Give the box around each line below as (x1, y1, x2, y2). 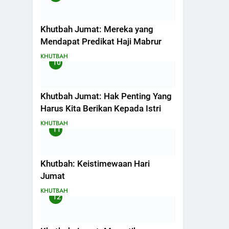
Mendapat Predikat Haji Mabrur (40, 36, 162, 47)
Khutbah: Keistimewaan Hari (40, 159, 150, 169)
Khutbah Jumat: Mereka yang (40, 24, 153, 34)
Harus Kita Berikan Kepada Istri (40, 104, 161, 114)
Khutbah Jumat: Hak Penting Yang (40, 91, 172, 102)
